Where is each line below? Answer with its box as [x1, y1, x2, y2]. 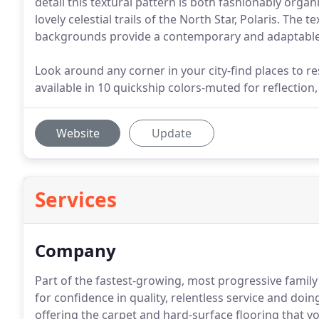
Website [56, 125, 100, 141]
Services [35, 186, 117, 213]
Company [35, 239, 116, 262]
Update [152, 125, 192, 141]
